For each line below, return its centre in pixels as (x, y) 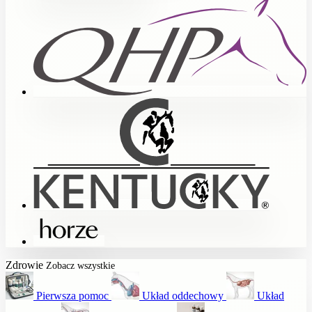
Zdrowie (24, 265)
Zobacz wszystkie (80, 266)
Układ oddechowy (183, 296)
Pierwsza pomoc (72, 296)
